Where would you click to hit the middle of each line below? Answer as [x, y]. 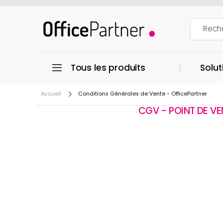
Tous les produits [108, 68]
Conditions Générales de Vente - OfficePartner [143, 94]
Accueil [51, 94]
